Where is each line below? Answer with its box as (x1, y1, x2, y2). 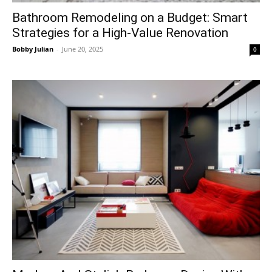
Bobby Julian (12, 44, 53, 54)
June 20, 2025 (62, 44, 103, 54)
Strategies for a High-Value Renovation (12, 25, 228, 41)
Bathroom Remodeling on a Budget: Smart (12, 10, 248, 25)
